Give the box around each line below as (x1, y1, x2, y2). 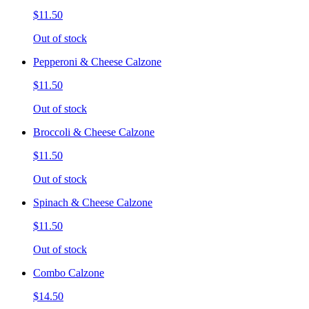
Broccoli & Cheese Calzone (33, 126, 154, 139)
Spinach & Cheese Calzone (33, 197, 152, 209)
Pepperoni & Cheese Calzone (33, 56, 161, 68)
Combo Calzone (33, 267, 104, 279)
